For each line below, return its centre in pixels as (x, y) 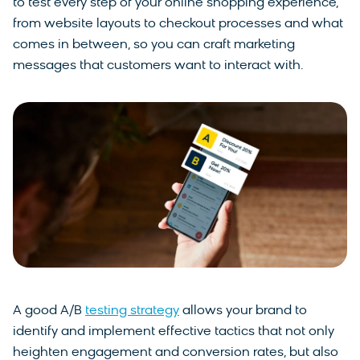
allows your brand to (243, 311)
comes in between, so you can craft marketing (154, 45)
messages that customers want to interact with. (160, 65)
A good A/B (49, 311)
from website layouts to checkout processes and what (178, 24)
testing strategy (132, 311)
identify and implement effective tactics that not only (174, 332)
